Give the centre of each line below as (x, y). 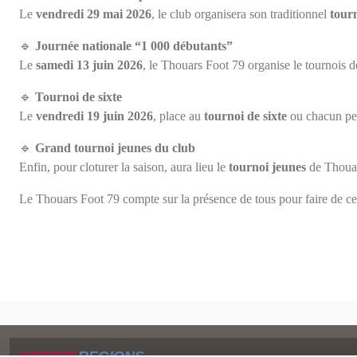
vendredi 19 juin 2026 (94, 116)
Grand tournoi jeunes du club (115, 147)
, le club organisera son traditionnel (241, 14)
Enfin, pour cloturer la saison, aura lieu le (124, 167)
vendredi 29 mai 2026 (94, 14)
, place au (178, 116)
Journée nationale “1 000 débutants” (134, 45)
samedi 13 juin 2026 (89, 65)
